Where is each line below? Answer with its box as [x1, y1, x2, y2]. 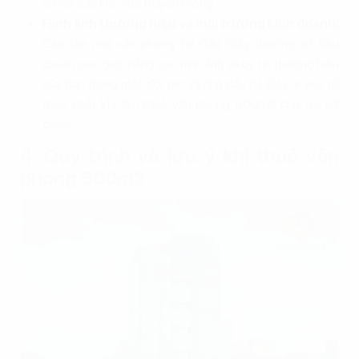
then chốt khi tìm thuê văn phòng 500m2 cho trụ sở [42, 95, 339, 111]
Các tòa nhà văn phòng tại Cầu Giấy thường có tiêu [42, 35, 339, 51]
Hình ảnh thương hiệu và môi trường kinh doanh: [42, 15, 339, 31]
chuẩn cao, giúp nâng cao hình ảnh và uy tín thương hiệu [42, 55, 339, 71]
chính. [42, 115, 73, 131]
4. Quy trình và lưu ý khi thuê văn [20, 143, 339, 167]
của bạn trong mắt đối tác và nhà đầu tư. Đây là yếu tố [42, 75, 339, 91]
